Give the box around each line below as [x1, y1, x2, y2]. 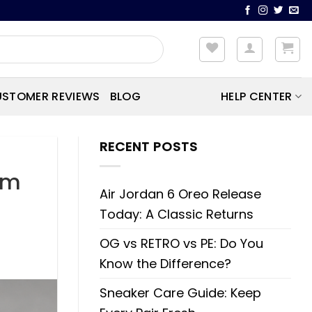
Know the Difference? [100, 254, 231, 272]
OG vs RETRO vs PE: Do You [100, 234, 263, 252]
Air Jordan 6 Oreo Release [100, 185, 261, 203]
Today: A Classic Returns [100, 205, 253, 223]
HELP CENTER [220, 88, 292, 104]
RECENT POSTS [100, 138, 198, 155]
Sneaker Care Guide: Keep [100, 283, 261, 302]
